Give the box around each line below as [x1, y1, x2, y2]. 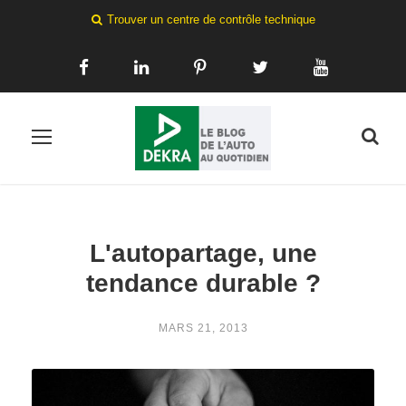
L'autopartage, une [89, 238, 317, 267]
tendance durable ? [85, 268, 321, 297]
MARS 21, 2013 [158, 321, 248, 334]
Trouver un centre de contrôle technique [106, 13, 315, 26]
